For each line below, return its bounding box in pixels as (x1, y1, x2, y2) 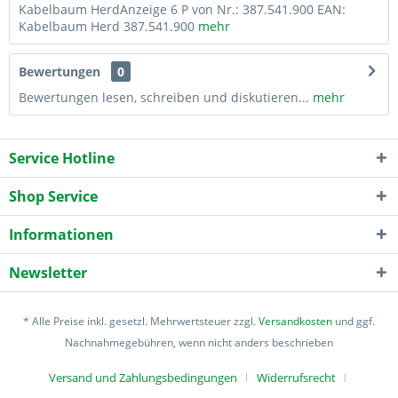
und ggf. (332, 313, 375, 329)
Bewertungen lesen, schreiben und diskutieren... (19, 88, 309, 106)
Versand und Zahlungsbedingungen (49, 369, 237, 386)
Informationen (9, 224, 114, 244)
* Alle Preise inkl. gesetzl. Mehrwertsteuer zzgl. (23, 313, 259, 329)
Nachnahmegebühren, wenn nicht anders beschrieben (65, 334, 333, 350)
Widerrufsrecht (257, 369, 336, 386)
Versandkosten (259, 313, 332, 329)
